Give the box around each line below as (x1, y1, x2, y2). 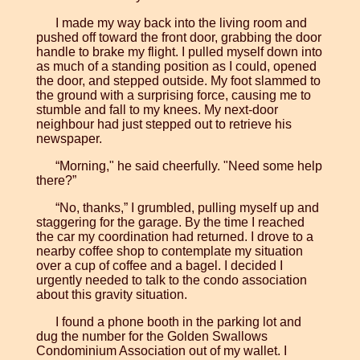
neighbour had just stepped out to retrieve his (35, 117, 292, 132)
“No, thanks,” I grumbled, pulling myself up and (55, 201, 319, 215)
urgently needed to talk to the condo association (35, 273, 307, 288)
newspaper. (35, 132, 102, 146)
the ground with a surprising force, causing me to (35, 88, 311, 103)
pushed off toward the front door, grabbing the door (35, 31, 321, 45)
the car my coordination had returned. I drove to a (35, 230, 313, 244)
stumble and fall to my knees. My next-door (35, 103, 278, 117)
